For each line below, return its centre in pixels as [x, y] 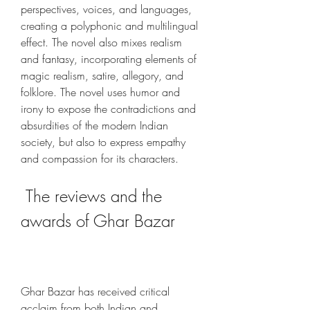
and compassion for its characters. [100, 158]
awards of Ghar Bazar [98, 221]
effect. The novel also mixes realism [101, 42]
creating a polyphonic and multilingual [109, 26]
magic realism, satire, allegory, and [102, 75]
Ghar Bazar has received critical [95, 291]
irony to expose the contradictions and [108, 109]
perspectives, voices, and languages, [106, 9]
